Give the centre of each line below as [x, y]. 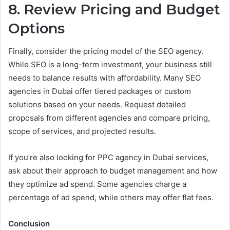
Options [36, 28]
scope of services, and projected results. [82, 131]
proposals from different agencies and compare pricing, [109, 118]
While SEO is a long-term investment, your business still [110, 65]
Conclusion [29, 224]
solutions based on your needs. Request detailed [97, 105]
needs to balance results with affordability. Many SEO [104, 78]
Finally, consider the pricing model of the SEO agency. [106, 51]
